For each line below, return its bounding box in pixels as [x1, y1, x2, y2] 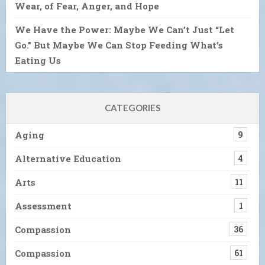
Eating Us [15, 54, 61, 66]
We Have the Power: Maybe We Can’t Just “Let [15, 23, 234, 35]
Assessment [15, 199, 72, 212]
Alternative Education [15, 152, 121, 164]
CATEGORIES [105, 102, 160, 113]
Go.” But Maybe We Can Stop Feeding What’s [15, 38, 223, 51]
